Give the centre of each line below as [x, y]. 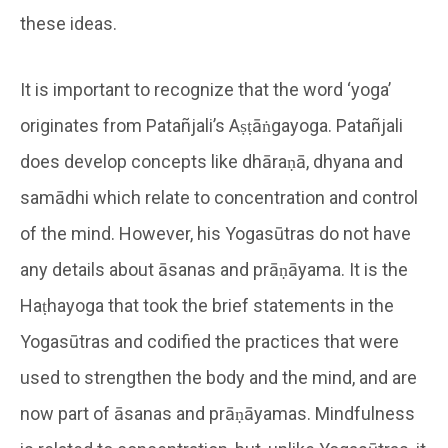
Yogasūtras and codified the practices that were [209, 341]
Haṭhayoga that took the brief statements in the [207, 305]
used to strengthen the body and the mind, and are [218, 377]
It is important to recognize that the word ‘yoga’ [205, 89]
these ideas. [68, 23]
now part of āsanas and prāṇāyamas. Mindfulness [217, 413]
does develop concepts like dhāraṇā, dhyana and [211, 161]
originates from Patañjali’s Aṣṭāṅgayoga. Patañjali [211, 125]
